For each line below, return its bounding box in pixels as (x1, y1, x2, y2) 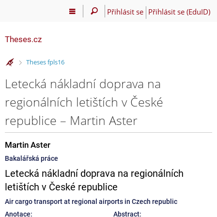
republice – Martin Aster (5, 111, 138, 128)
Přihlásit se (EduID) (148, 6, 210, 16)
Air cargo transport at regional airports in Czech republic (5, 197, 177, 205)
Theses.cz (5, 34, 42, 44)
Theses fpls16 (26, 58, 64, 67)
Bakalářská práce (5, 154, 58, 162)
